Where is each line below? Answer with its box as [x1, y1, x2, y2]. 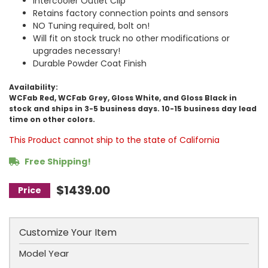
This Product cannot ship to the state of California [9, 134, 220, 146]
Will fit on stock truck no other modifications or [33, 32, 230, 44]
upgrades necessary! [33, 45, 120, 57]
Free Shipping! [23, 156, 91, 167]
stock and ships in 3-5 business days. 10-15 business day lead [9, 103, 257, 114]
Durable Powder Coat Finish [33, 57, 147, 69]
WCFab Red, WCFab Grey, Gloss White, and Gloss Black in [9, 93, 237, 103]
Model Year [19, 247, 69, 260]
